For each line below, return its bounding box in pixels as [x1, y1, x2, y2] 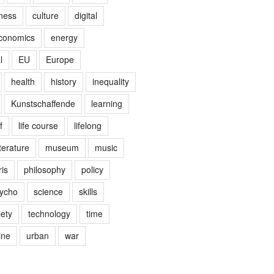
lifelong [73, 119, 102, 131]
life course [18, 119, 58, 131]
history [50, 75, 76, 87]
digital [74, 9, 97, 21]
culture [32, 9, 59, 21]
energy [50, 31, 78, 43]
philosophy [23, 163, 65, 176]
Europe [45, 53, 74, 65]
